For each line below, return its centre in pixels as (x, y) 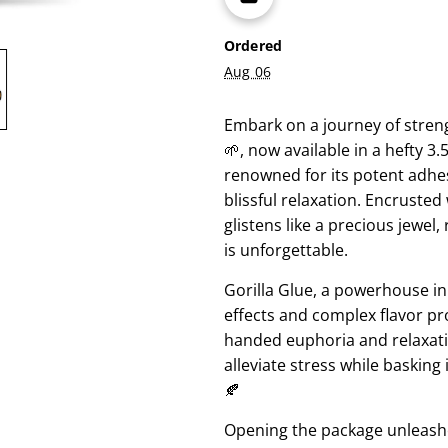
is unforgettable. (286, 250)
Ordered (253, 45)
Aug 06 (247, 71)
